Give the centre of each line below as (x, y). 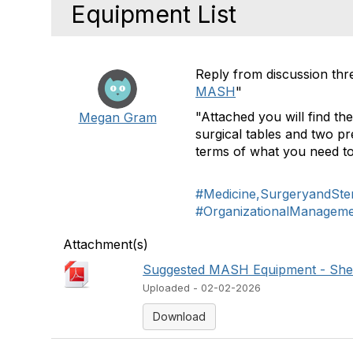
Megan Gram (117, 117)
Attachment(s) (106, 244)
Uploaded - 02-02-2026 (202, 288)
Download (180, 316)
